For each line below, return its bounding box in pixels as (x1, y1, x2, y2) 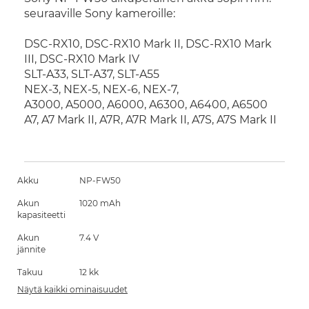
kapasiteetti (17, 210, 66, 220)
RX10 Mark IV (68, 52, 139, 66)
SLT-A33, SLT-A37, (24, 68, 117, 81)
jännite (17, 244, 46, 255)
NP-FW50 (79, 175, 121, 186)
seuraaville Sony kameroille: (24, 7, 175, 20)
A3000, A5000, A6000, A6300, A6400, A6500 (24, 98, 268, 111)
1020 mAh (79, 198, 121, 208)
